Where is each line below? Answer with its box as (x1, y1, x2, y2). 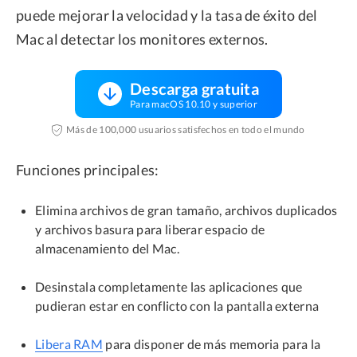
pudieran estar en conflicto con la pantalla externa (35, 297, 320, 313)
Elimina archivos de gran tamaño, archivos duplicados (35, 202, 338, 218)
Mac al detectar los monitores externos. (16, 29, 269, 48)
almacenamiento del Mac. (35, 240, 179, 256)
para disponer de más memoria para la (103, 335, 321, 351)
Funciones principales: (16, 160, 159, 178)
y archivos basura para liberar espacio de (35, 221, 265, 237)
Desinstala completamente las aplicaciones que (35, 278, 303, 294)
